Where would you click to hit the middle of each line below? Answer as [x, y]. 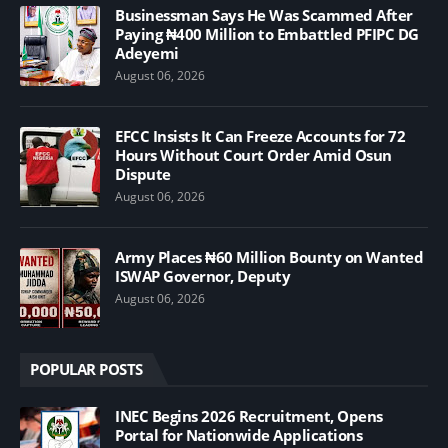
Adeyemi [147, 52]
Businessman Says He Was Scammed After [264, 14]
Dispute [143, 173]
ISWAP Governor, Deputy [202, 275]
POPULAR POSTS [86, 368]
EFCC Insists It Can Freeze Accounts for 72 [260, 135]
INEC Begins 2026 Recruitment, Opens [249, 415]
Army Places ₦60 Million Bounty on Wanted [269, 256]
